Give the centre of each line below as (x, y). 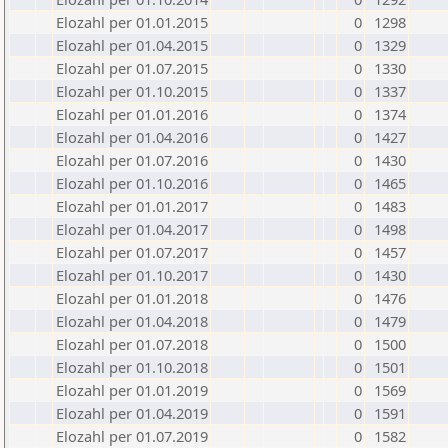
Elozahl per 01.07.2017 (132, 252)
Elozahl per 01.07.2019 (132, 436)
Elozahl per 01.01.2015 (132, 22)
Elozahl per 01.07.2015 (132, 68)
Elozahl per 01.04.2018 (132, 321)
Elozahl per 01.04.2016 (132, 137)
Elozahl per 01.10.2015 (132, 91)
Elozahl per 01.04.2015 (132, 45)
